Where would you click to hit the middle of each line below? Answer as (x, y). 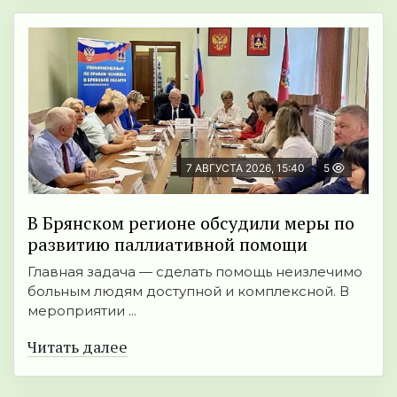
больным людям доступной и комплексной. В (188, 292)
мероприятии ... (82, 311)
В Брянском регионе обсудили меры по (191, 223)
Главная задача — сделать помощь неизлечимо (195, 272)
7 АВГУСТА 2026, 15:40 (245, 168)
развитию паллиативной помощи (167, 245)
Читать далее (78, 347)
